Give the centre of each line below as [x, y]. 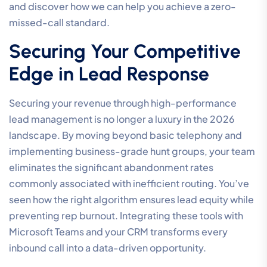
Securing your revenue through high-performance [123, 103]
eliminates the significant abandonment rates [111, 167]
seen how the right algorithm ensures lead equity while [131, 200]
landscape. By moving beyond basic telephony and [125, 135]
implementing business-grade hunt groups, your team [132, 151]
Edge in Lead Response [109, 74]
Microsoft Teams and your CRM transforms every [118, 232]
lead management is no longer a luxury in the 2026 [122, 119]
